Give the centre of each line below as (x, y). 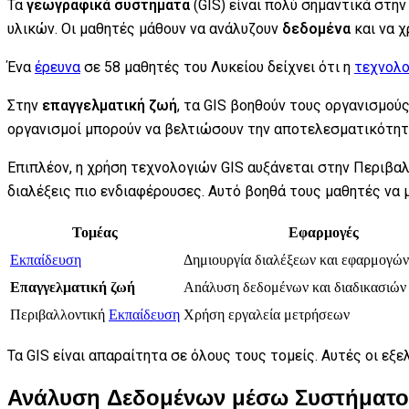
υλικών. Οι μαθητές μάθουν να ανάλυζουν (145, 28)
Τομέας (95, 232)
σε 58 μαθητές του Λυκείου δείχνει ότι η (217, 67)
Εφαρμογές (323, 232)
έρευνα (58, 67)
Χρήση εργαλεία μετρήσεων (267, 314)
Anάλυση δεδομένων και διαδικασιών (295, 287)
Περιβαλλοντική (59, 314)
